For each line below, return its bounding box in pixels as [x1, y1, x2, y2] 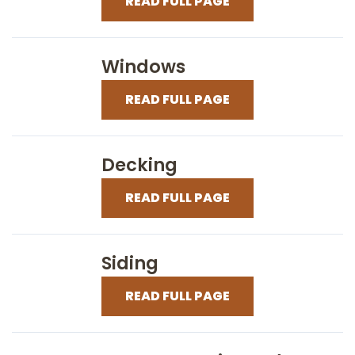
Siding [101, 250, 158, 276]
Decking [101, 151, 177, 177]
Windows [101, 53, 185, 79]
